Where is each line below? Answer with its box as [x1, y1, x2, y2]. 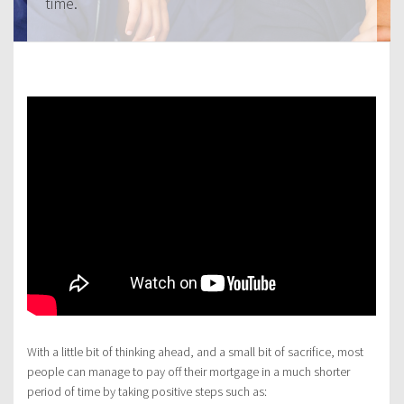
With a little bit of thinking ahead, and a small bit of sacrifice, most [27, 344, 363, 361]
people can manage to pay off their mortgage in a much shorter [27, 363, 350, 381]
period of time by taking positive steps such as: [27, 383, 267, 400]
